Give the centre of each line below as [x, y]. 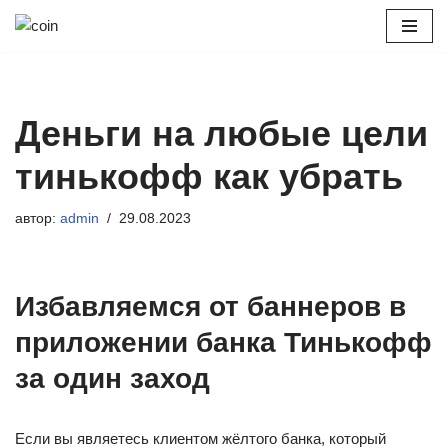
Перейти [44, 53]
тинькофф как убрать [209, 176]
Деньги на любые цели [221, 133]
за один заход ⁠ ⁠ [120, 378]
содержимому [62, 101]
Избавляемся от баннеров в [210, 306]
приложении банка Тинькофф [223, 342]
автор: [37, 218]
